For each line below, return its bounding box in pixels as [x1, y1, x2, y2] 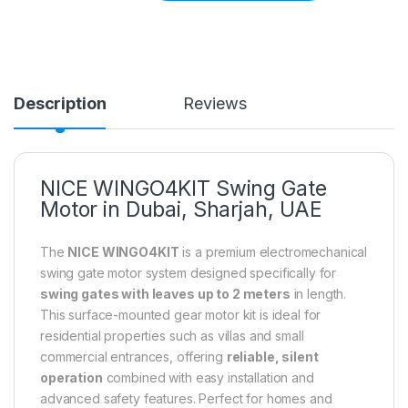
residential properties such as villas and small [40, 328, 304, 343]
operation [40, 370, 103, 385]
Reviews [183, 94, 247, 113]
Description [14, 94, 107, 113]
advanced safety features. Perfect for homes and [40, 391, 332, 406]
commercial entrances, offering [40, 349, 227, 364]
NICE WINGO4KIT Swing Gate [40, 176, 327, 201]
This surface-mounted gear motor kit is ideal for [40, 307, 321, 322]
